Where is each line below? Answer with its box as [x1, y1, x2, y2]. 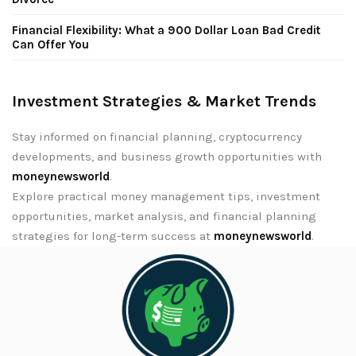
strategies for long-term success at [12, 228, 214, 243]
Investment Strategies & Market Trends [12, 91, 316, 110]
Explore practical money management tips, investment [12, 188, 320, 203]
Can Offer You [12, 37, 89, 52]
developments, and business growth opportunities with [12, 149, 322, 164]
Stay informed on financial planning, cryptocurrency [12, 129, 302, 144]
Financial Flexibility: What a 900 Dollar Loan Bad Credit [12, 22, 320, 37]
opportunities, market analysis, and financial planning [12, 208, 316, 223]
